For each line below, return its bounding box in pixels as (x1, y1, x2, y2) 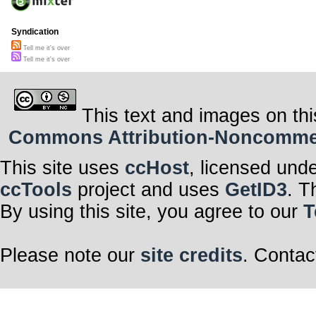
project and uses (72, 178, 225, 200)
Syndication (11, 27, 59, 37)
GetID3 (225, 178, 287, 200)
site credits (140, 244, 243, 266)
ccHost (125, 157, 189, 178)
